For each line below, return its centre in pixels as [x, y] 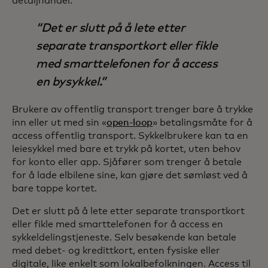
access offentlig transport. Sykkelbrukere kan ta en [130, 136]
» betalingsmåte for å [203, 123]
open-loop [130, 123]
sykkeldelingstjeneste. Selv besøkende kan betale [124, 238]
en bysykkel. [69, 82]
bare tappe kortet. [54, 189]
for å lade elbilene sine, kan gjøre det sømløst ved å [130, 176]
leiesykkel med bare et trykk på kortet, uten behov [126, 149]
